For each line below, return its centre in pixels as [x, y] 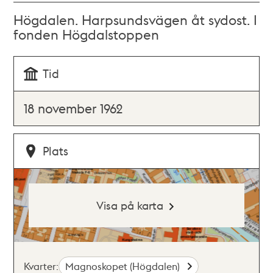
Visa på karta [129, 205]
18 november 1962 [74, 108]
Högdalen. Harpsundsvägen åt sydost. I [136, 19]
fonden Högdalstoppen [87, 34]
